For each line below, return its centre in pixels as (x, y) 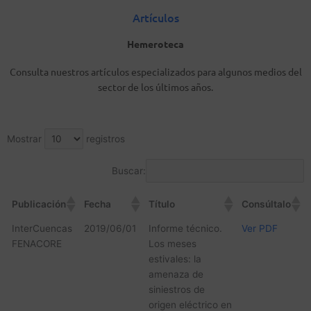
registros (104, 138)
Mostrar (26, 138)
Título (161, 204)
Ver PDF (259, 229)
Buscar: (129, 170)
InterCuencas (42, 229)
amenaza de (176, 275)
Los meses (172, 244)
